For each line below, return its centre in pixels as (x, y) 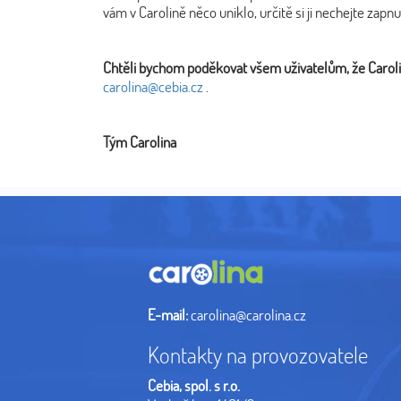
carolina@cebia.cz (153, 86)
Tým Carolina (140, 142)
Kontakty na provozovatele (258, 355)
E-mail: (168, 315)
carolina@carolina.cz (248, 315)
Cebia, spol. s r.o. (194, 386)
